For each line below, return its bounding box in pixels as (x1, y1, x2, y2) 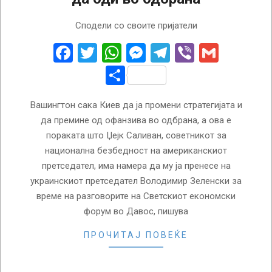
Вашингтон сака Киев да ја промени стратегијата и (30, 100, 242, 111)
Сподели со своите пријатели (75, 20, 197, 32)
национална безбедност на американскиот (45, 145, 227, 157)
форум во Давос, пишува (84, 206, 188, 217)
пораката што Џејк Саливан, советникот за (46, 130, 226, 141)
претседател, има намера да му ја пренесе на (41, 160, 231, 172)
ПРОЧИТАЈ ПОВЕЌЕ (84, 230, 188, 240)
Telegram (170, 41, 248, 65)
